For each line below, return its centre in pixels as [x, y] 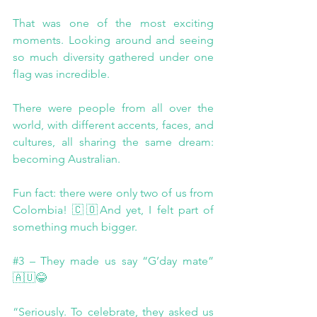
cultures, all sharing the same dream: [113, 142]
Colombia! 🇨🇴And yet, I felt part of [113, 210]
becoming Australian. [67, 159]
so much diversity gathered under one [113, 57]
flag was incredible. [61, 74]
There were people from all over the [113, 108]
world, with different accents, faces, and [113, 125]
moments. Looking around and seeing [113, 40]
